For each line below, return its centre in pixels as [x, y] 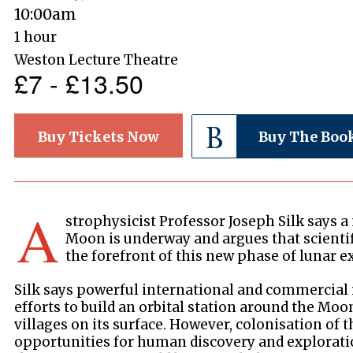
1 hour [36, 37]
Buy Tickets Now [99, 137]
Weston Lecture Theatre [97, 59]
